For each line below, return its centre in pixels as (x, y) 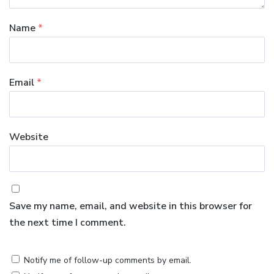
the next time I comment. (68, 223)
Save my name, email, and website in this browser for (131, 206)
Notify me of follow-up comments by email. (108, 261)
